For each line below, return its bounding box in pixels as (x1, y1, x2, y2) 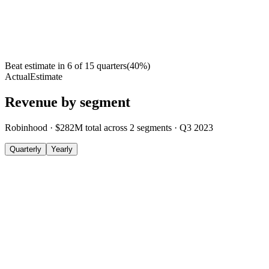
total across (85, 122, 130, 133)
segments (137, 122, 172, 133)
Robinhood (5, 122, 47, 133)
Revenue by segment (5, 94, 130, 110)
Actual (5, 71, 30, 82)
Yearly (51, 145, 73, 154)
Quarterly (10, 145, 41, 154)
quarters (97, 61, 127, 71)
